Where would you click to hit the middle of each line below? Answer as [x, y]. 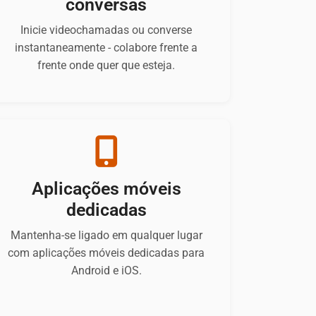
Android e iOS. [106, 271]
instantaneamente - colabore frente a [107, 48]
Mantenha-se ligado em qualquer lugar [106, 236]
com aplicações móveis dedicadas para [107, 253]
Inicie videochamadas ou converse [107, 30]
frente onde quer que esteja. [107, 66]
